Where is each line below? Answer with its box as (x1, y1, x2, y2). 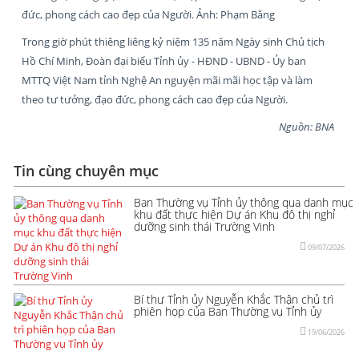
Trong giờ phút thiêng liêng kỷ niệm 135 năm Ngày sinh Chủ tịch (22, 34, 325, 49)
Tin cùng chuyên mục (14, 160, 159, 180)
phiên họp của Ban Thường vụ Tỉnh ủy (134, 303, 321, 319)
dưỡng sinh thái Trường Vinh (134, 218, 275, 234)
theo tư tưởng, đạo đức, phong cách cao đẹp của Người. (22, 91, 288, 107)
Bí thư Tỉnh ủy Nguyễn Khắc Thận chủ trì (134, 291, 333, 307)
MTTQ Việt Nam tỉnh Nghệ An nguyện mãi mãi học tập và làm (22, 72, 313, 87)
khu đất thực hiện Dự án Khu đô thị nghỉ (134, 206, 335, 222)
